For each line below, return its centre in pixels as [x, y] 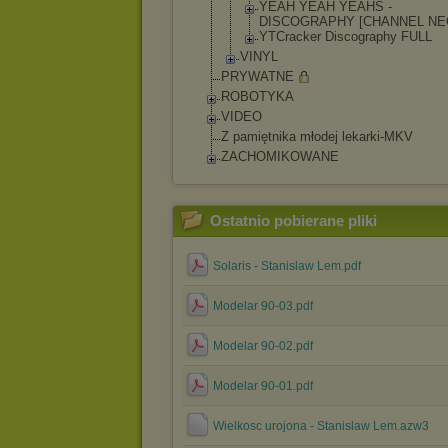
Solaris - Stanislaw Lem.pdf [287, 266]
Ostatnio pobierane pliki [293, 220]
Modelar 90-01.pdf [263, 386]
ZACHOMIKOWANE [280, 156]
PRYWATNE [257, 76]
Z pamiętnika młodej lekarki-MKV [317, 136]
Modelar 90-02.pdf [263, 346]
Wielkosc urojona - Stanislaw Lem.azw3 [321, 426]
